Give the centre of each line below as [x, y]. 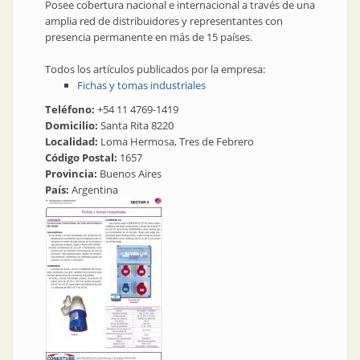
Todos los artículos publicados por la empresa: [155, 70]
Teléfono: [71, 110]
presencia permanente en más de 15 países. [149, 37]
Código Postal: [82, 158]
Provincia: [72, 174]
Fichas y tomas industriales [141, 86]
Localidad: [73, 142]
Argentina [95, 190]
